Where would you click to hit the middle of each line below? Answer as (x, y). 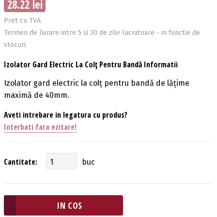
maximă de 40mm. (37, 95)
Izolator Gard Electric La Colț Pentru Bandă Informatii (91, 64)
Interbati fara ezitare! (40, 127)
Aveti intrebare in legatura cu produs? (66, 115)
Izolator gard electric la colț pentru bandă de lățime (97, 83)
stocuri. (15, 45)
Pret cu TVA (22, 20)
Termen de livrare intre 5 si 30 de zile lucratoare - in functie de (102, 32)
